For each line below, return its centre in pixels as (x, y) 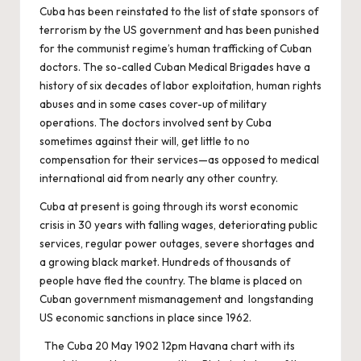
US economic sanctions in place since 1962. (145, 318)
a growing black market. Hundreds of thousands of (165, 262)
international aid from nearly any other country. (159, 178)
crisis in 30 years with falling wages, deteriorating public (178, 225)
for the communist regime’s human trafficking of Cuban (176, 49)
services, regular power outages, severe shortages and (177, 244)
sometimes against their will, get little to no (145, 141)
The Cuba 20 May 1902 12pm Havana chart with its (167, 346)
